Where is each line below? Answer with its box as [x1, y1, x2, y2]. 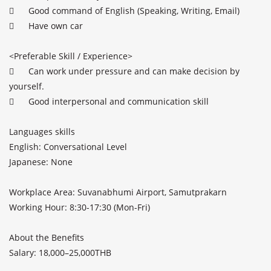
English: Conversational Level [9, 141, 127, 152]
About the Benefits [9, 232, 84, 243]
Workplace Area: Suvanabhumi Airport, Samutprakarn [9, 186, 227, 198]
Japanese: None [9, 156, 73, 168]
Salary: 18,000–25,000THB [9, 247, 111, 258]
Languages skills [9, 126, 77, 137]
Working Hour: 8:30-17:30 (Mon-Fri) [9, 201, 150, 213]
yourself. [9, 80, 44, 92]
